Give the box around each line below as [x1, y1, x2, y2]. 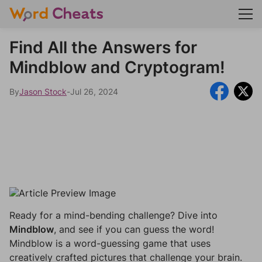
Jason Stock [19, 86, 67, 96]
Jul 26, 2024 [70, 86, 118, 96]
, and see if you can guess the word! [54, 223, 214, 235]
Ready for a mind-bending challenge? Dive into [9, 209, 218, 221]
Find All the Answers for [9, 37, 197, 57]
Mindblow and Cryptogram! [9, 57, 225, 77]
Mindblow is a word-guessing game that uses [9, 237, 211, 249]
